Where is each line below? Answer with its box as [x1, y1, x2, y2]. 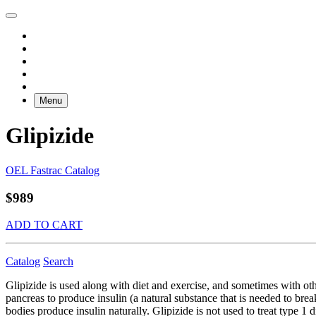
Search [43, 255, 73, 268]
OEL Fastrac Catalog [6, 164, 99, 176]
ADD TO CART [6, 219, 83, 231]
